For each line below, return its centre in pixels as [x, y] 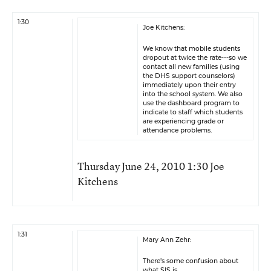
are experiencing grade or [183, 121]
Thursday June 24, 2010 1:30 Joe [151, 166]
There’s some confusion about [191, 261]
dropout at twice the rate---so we [195, 58]
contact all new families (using [191, 67]
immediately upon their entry [189, 85]
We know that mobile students [191, 49]
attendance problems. [177, 130]
